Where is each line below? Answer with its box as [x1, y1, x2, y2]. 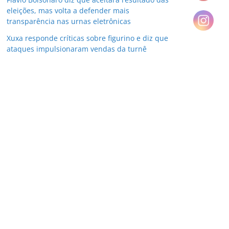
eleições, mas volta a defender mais [7, 6, 129, 15]
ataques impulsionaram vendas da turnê [7, 44, 147, 54]
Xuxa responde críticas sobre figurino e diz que [7, 33, 168, 43]
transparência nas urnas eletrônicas [7, 16, 131, 26]
